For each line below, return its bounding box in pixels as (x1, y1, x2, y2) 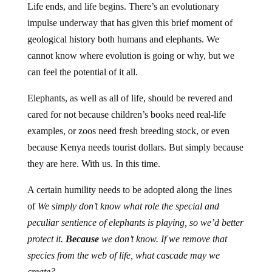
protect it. (27, 234, 66, 245)
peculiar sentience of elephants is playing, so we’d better (27, 217, 243, 228)
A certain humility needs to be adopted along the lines (27, 185, 232, 195)
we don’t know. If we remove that (98, 234, 227, 245)
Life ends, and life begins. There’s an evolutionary (27, 1, 219, 12)
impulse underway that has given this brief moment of (27, 18, 233, 29)
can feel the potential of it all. (27, 67, 138, 78)
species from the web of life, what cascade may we (27, 250, 220, 261)
